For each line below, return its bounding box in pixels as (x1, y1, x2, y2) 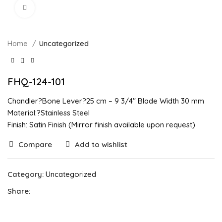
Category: (7, 169, 44, 179)
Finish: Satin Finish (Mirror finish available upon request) (7, 119, 195, 129)
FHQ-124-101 (7, 75, 65, 88)
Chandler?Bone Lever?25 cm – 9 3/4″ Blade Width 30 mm (7, 96, 204, 106)
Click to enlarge (35, 4, 83, 12)
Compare (18, 139, 52, 149)
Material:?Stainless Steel (7, 108, 90, 117)
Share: (7, 186, 30, 196)
